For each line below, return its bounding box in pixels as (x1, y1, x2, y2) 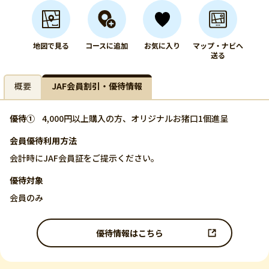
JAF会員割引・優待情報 (52, 80, 142, 92)
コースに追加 (85, 40, 128, 50)
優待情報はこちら (96, 226, 163, 239)
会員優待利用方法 (10, 134, 77, 147)
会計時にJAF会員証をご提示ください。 (10, 152, 159, 164)
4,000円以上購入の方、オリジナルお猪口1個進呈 (42, 112, 228, 124)
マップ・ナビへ (192, 40, 243, 50)
